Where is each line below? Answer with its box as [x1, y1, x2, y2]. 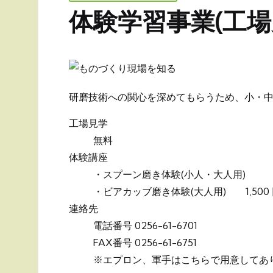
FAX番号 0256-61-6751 [93, 236, 197, 249]
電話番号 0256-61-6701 [93, 219, 197, 232]
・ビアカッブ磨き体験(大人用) [93, 185, 246, 197]
